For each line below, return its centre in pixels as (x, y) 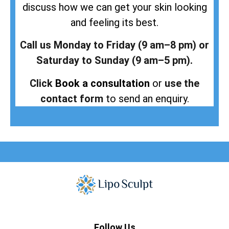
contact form (72, 98)
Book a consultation (102, 83)
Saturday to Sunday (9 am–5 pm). (114, 61)
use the (182, 83)
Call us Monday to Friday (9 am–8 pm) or (114, 45)
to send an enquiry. (146, 98)
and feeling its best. (114, 22)
